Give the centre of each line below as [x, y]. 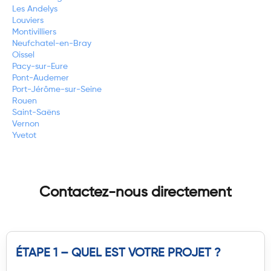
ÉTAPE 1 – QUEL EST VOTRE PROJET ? [118, 254]
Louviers [28, 21]
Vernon [26, 124]
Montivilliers [34, 32]
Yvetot [24, 136]
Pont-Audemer [41, 78]
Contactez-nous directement [135, 193]
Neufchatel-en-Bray [52, 44]
